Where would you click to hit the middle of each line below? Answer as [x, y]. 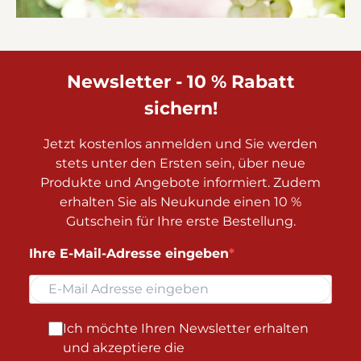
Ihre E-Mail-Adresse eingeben [129, 254]
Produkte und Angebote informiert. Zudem [180, 183]
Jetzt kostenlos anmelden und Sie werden [180, 144]
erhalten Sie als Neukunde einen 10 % [180, 202]
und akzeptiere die [124, 348]
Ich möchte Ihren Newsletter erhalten [186, 329]
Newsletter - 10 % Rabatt [180, 82]
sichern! [180, 109]
